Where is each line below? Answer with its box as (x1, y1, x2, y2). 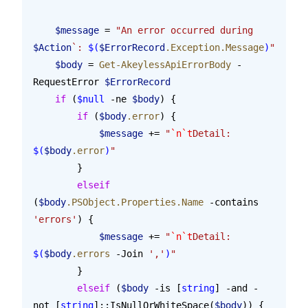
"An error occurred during (115, 24, 258, 36)
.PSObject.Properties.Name (66, 196, 203, 208)
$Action (33, 41, 71, 53)
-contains (203, 196, 264, 208)
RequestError (33, 76, 104, 87)
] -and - (214, 282, 258, 294)
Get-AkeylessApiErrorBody (99, 58, 231, 70)
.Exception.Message (165, 41, 264, 53)
